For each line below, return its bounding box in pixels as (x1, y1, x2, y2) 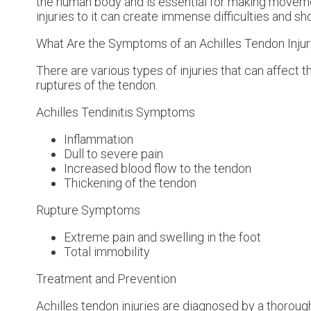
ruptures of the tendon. (36, 77, 158, 92)
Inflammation (64, 131, 133, 146)
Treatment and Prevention (36, 271, 176, 286)
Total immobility (64, 244, 150, 259)
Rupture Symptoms (36, 202, 140, 217)
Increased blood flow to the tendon (64, 160, 251, 176)
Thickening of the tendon (64, 175, 196, 190)
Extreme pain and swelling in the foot (64, 229, 261, 244)
